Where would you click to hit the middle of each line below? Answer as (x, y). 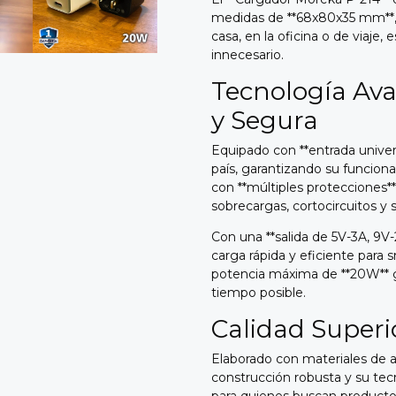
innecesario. (247, 54)
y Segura (265, 120)
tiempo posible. (259, 292)
